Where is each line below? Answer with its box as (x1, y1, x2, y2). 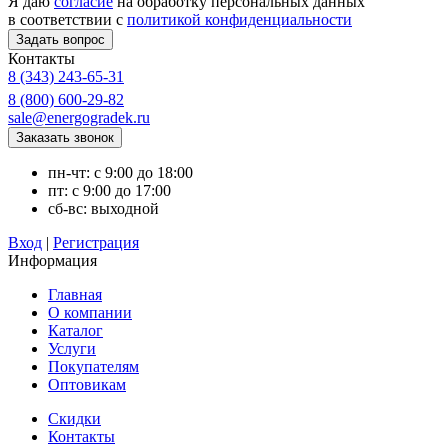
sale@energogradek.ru (8, 109, 150, 127)
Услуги (48, 340, 96, 358)
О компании (48, 304, 132, 322)
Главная (48, 286, 102, 304)
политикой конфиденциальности (127, 11, 352, 29)
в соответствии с (8, 11, 127, 29)
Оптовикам (48, 376, 126, 394)
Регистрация (53, 234, 139, 252)
